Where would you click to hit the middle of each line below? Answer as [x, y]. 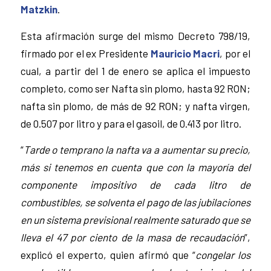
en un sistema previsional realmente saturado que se [135, 220]
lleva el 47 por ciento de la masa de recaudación [132, 237]
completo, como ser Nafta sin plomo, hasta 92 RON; [135, 88]
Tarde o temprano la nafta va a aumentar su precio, [137, 150]
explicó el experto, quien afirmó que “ [108, 255]
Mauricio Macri [185, 53]
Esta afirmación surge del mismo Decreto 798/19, [135, 35]
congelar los [223, 255]
